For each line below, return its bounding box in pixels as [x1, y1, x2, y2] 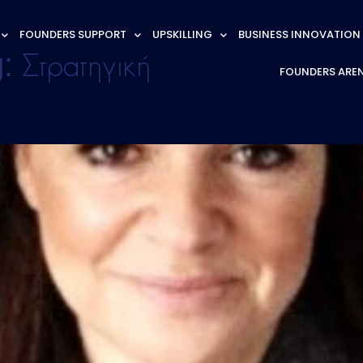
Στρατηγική [21, 52, 151, 84]
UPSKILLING [152, 27, 212, 42]
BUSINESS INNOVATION [237, 27, 361, 42]
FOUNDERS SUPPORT [19, 27, 126, 42]
